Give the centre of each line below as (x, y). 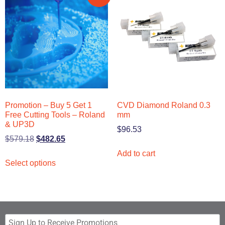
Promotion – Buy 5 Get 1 (48, 105)
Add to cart (136, 153)
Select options (30, 163)
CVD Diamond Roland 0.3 (163, 105)
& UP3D (20, 124)
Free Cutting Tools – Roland (55, 115)
